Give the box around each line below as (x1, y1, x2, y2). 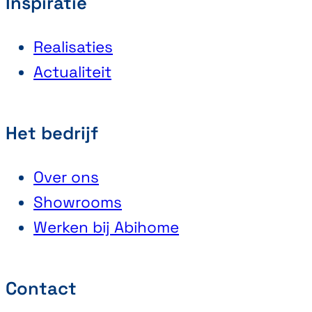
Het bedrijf (6, 121, 98, 144)
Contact (6, 276, 77, 299)
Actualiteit (33, 61, 111, 82)
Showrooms (33, 192, 122, 212)
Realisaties (33, 36, 113, 57)
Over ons (33, 166, 99, 187)
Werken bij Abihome (33, 217, 179, 237)
